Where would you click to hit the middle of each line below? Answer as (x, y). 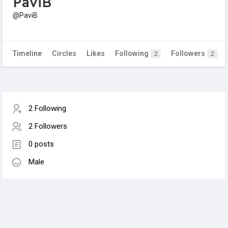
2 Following (47, 109)
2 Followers (48, 126)
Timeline (27, 54)
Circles (64, 54)
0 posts (41, 144)
